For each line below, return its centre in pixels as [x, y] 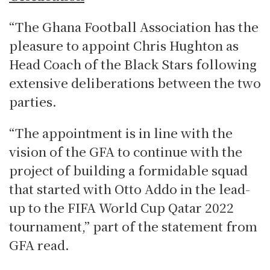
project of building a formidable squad [128, 170]
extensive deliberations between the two [135, 83]
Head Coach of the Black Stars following [133, 64]
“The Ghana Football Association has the [134, 27]
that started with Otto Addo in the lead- [130, 188]
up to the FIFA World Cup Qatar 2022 [121, 207]
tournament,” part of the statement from [133, 226]
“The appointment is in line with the [121, 132]
